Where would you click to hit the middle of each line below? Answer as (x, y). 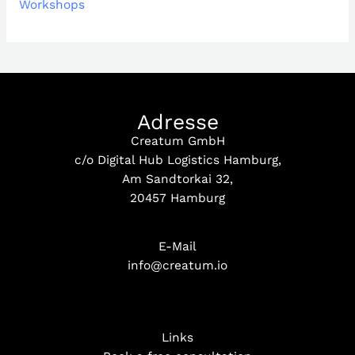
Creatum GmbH (177, 141)
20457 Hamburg (177, 198)
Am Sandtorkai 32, (177, 179)
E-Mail (177, 247)
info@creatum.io (177, 266)
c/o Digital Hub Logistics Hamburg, (177, 160)
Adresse (177, 122)
